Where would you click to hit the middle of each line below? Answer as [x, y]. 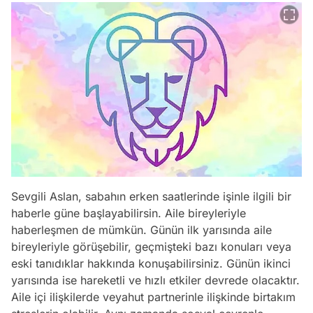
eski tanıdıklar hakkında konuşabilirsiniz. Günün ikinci [151, 263]
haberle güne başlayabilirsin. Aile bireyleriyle [129, 213]
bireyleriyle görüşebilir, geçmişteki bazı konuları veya [151, 246]
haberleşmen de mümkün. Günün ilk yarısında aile [141, 230]
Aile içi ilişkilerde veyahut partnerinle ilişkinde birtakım [153, 297]
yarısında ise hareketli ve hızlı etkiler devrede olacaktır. [155, 280]
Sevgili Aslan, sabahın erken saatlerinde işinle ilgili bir [151, 196]
